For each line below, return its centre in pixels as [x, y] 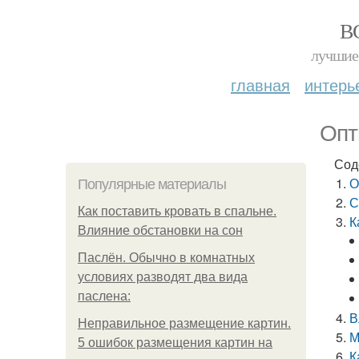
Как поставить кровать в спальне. [177, 211]
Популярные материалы [152, 184]
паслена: [104, 296]
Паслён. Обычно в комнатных [166, 258]
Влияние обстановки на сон [160, 230]
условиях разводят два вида [163, 277]
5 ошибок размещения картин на [175, 343]
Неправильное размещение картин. [184, 323]
